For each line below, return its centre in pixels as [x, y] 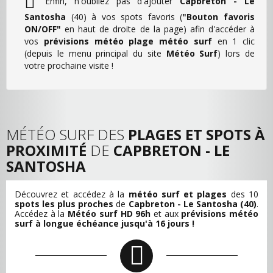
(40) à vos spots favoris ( [124, 16]
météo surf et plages [178, 194]
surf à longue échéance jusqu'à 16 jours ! [105, 223]
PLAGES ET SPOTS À [197, 134]
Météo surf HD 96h [109, 213]
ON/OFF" [43, 29]
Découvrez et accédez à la [72, 194]
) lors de [236, 53]
